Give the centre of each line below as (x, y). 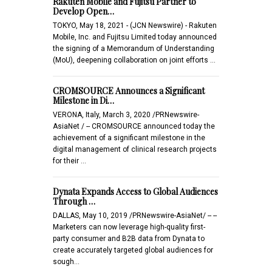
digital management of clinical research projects (135, 150)
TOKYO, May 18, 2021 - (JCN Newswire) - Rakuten (135, 26)
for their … (70, 161)
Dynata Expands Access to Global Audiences (135, 192)
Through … (74, 202)
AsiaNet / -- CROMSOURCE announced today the (134, 127)
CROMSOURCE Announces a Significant (129, 91)
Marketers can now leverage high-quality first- (129, 227)
